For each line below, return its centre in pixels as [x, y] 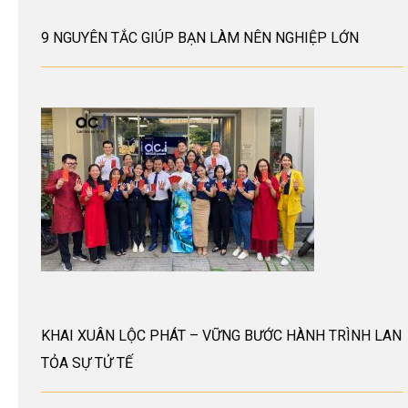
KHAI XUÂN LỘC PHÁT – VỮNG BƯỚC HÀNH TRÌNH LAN [221, 335]
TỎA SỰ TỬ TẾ [87, 362]
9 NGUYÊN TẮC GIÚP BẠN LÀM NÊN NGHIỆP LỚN [200, 38]
